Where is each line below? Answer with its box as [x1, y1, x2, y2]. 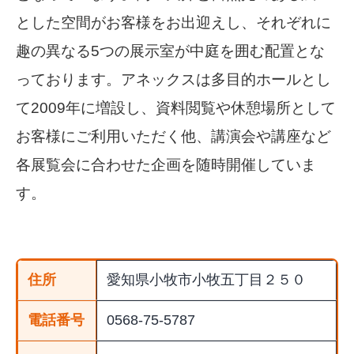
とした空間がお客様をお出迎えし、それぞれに [16, 14, 331, 32]
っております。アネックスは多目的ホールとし [16, 71, 331, 88]
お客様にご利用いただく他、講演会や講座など [16, 128, 331, 145]
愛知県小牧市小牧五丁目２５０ [107, 272, 306, 288]
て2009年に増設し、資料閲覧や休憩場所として [16, 100, 336, 117]
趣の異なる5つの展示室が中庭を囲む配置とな [16, 43, 325, 60]
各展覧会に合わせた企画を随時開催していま [16, 156, 316, 174]
